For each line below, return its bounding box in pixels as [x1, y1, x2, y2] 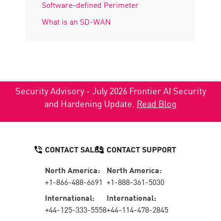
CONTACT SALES [45, 143, 104, 155]
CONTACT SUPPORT [107, 143, 176, 155]
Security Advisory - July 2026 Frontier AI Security [15, 84, 206, 97]
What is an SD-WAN [42, 15, 111, 27]
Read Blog [137, 97, 177, 110]
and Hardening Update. [44, 97, 137, 110]
